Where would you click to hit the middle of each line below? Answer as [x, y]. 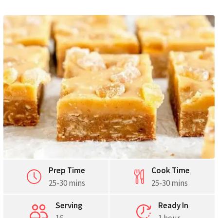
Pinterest [136, 61]
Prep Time [67, 171]
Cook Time [171, 171]
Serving [69, 206]
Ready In [173, 206]
